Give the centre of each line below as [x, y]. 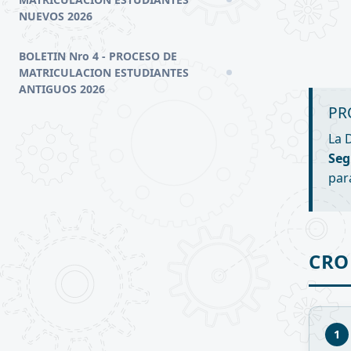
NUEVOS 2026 [56, 16]
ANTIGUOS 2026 [62, 89]
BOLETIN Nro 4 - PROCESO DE [98, 56]
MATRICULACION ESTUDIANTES [104, 72]
